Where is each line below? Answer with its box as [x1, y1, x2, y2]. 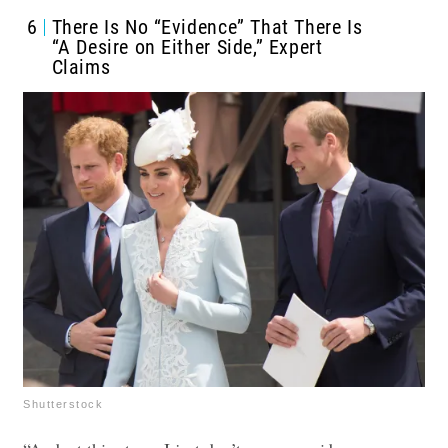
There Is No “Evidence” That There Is [51, 15, 363, 40]
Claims [51, 55, 111, 80]
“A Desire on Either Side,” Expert [51, 35, 323, 60]
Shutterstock [23, 397, 103, 410]
